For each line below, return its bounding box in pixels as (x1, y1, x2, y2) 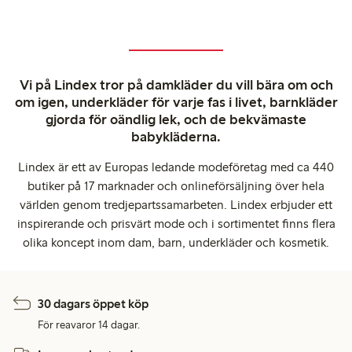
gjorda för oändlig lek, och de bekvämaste (46, 110, 306, 128)
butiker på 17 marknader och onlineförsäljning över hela (27, 178, 324, 193)
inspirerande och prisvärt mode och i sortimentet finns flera (16, 215, 335, 231)
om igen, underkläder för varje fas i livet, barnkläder (14, 93, 338, 111)
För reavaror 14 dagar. (38, 317, 141, 332)
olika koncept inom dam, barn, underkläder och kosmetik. (23, 234, 329, 250)
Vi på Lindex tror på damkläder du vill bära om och (19, 75, 333, 93)
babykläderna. (131, 127, 221, 145)
